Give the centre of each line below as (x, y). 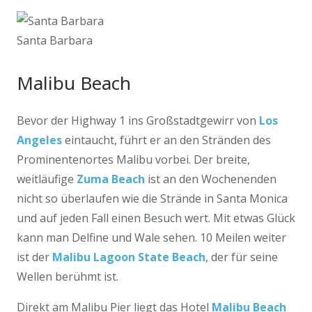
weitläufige (47, 179)
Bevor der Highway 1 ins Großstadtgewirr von (138, 120)
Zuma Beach (111, 179)
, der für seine (242, 257)
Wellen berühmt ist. (68, 276)
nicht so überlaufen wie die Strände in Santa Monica (152, 198)
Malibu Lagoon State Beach (129, 257)
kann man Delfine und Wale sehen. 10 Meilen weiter (151, 237)
